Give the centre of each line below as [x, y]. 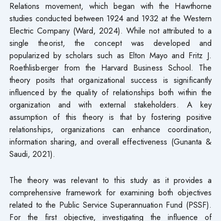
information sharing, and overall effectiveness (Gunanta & [110, 142]
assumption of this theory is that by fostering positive [110, 117]
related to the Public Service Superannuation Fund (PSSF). [110, 205]
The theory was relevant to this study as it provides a [110, 180]
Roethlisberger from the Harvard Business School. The [110, 68]
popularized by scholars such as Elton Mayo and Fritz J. [110, 55]
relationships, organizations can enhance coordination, [110, 129]
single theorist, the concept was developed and [110, 43]
